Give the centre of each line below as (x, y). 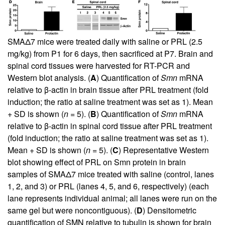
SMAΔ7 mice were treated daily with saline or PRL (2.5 (105, 41)
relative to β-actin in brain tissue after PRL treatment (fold (108, 89)
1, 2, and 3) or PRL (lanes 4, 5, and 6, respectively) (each (108, 186)
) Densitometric (170, 210)
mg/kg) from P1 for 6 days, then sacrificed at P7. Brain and (110, 53)
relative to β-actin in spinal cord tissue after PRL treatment (110, 126)
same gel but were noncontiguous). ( (72, 210)
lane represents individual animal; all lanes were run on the (112, 198)
